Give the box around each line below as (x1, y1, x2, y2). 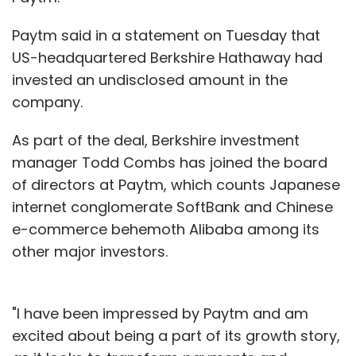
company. (12, 91, 83, 112)
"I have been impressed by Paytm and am (12, 303, 308, 323)
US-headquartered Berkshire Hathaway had (12, 47, 323, 68)
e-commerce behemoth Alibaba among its (12, 219, 319, 239)
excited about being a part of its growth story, (12, 325, 340, 346)
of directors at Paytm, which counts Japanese (12, 174, 340, 195)
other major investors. (12, 241, 168, 261)
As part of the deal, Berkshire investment (12, 130, 300, 150)
